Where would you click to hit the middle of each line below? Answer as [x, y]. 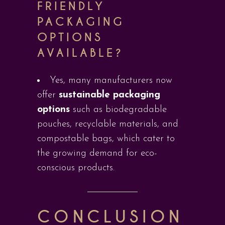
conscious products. [76, 168]
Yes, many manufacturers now [111, 81]
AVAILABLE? [80, 53]
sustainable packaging [109, 95]
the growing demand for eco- [97, 153]
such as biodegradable [118, 110]
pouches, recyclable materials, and [108, 124]
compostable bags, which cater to [106, 139]
